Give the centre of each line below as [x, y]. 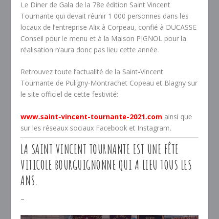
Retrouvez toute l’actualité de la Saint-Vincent [92, 72]
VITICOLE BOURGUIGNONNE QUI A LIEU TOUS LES [106, 164]
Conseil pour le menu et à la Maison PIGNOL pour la [104, 38]
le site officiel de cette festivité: [70, 94]
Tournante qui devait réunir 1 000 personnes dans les [105, 16]
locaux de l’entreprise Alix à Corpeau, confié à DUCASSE [109, 27]
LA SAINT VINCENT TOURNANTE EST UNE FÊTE [100, 149]
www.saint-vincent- [56, 116]
